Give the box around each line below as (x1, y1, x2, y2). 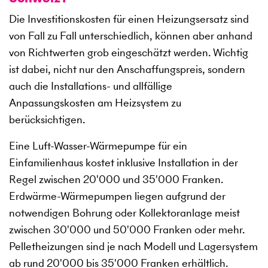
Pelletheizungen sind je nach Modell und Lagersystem (9, 239, 258, 254)
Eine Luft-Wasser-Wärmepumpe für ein (9, 138, 187, 154)
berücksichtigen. (9, 112, 85, 127)
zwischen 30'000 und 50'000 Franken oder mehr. (9, 222, 245, 237)
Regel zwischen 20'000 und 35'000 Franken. (9, 172, 223, 187)
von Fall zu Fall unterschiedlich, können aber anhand (9, 28, 252, 44)
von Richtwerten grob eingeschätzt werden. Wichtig (9, 45, 248, 60)
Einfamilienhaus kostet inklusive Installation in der (9, 155, 238, 170)
